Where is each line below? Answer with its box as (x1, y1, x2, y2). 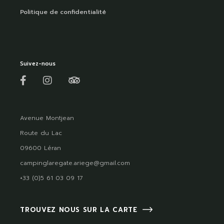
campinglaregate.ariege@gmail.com (20, 158, 130, 168)
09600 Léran (20, 143, 61, 153)
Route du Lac (20, 128, 62, 138)
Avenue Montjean (20, 113, 74, 123)
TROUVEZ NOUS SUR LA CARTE (20, 205, 137, 215)
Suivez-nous (20, 59, 56, 68)
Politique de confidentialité (20, 7, 106, 17)
